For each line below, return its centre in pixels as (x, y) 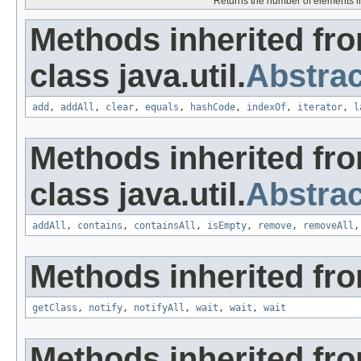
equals (162, 108)
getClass (55, 308)
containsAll (165, 226)
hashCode (213, 108)
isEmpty (227, 226)
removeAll (328, 226)
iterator (320, 108)
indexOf (266, 108)
